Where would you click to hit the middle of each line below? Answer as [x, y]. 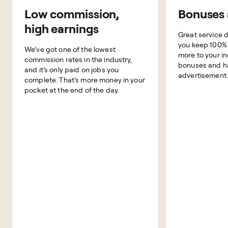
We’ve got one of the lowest [70, 49]
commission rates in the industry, [78, 59]
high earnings [62, 28]
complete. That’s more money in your [85, 80]
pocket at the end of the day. [72, 90]
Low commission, [72, 14]
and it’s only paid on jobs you [72, 69]
